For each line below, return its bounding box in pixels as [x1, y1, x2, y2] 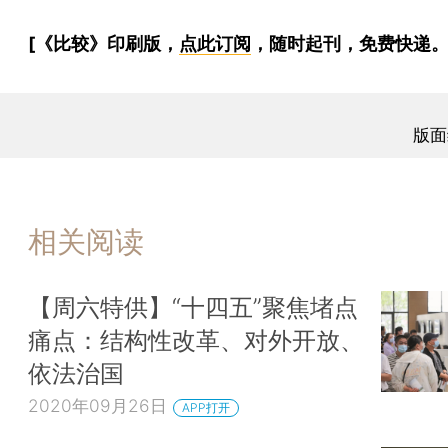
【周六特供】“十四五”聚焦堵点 [28, 292, 358, 323]
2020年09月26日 [28, 395, 167, 417]
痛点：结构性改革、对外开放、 [28, 325, 364, 356]
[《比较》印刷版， [28, 32, 179, 54]
